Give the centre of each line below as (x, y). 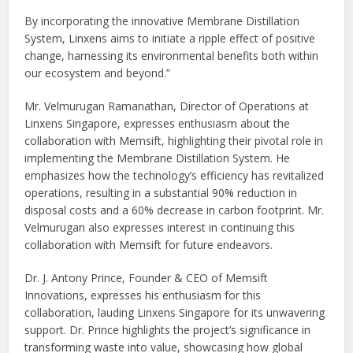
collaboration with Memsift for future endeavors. (149, 244)
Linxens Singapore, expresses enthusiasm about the (158, 123)
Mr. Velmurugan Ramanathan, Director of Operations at (167, 106)
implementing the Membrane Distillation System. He (158, 158)
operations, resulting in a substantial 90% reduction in (161, 192)
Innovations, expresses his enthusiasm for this (143, 295)
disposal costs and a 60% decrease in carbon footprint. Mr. (175, 210)
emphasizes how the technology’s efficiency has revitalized (175, 175)
